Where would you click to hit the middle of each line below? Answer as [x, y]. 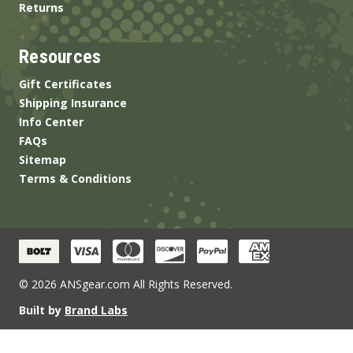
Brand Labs [96, 310]
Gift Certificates [65, 84]
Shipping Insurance [73, 102]
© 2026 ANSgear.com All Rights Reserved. [126, 284]
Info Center [51, 121]
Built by [42, 310]
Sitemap [43, 159]
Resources [60, 56]
